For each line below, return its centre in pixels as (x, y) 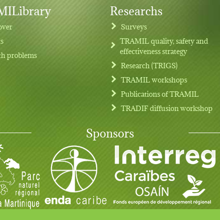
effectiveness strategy (154, 51)
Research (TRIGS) (150, 65)
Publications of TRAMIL (160, 93)
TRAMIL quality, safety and (164, 40)
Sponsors (110, 132)
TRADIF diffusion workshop (167, 108)
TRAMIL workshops (154, 79)
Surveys (134, 26)
